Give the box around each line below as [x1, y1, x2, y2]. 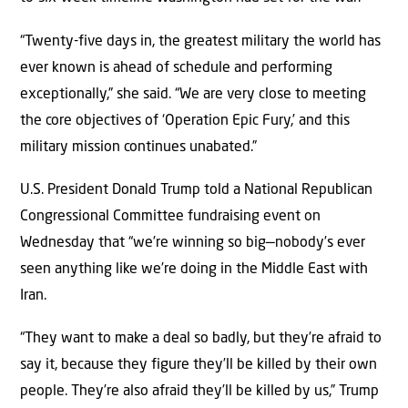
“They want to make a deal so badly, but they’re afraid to [20, 331, 382, 347]
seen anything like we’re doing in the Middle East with [20, 262, 368, 278]
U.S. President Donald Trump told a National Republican [20, 183, 372, 199]
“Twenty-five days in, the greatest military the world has [20, 34, 381, 49]
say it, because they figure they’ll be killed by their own [20, 358, 377, 373]
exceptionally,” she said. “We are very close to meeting [20, 87, 366, 102]
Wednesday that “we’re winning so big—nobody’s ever [20, 236, 365, 251]
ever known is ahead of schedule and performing [20, 60, 332, 76]
